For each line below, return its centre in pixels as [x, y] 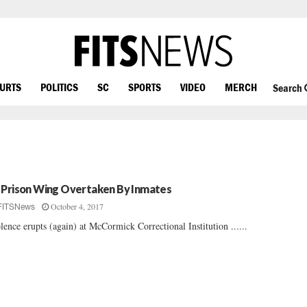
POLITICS [59, 87]
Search [288, 88]
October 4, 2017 [77, 206]
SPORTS [145, 87]
